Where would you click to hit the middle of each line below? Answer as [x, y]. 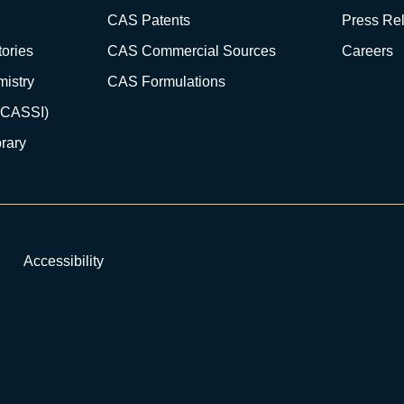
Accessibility [64, 260]
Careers [367, 51]
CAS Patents [149, 20]
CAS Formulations [166, 82]
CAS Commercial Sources [192, 51]
